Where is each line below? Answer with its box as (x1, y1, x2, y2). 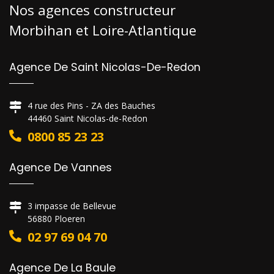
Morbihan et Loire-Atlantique (9, 20, 196, 40)
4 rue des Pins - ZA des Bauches (28, 99, 155, 111)
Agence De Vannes (9, 160, 112, 175)
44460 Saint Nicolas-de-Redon (28, 112, 147, 124)
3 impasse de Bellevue (28, 199, 116, 212)
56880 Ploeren (28, 212, 85, 224)
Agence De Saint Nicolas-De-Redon (9, 59, 201, 75)
